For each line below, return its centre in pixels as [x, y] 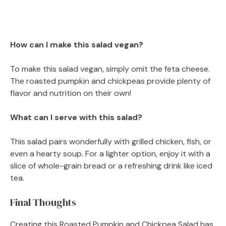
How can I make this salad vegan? [77, 44]
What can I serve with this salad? [76, 117]
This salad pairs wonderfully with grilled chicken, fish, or [111, 141]
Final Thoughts [43, 202]
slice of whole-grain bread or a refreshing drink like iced [111, 165]
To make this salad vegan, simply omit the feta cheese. [110, 69]
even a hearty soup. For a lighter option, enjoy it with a [110, 153]
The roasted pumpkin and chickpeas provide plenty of [110, 81]
